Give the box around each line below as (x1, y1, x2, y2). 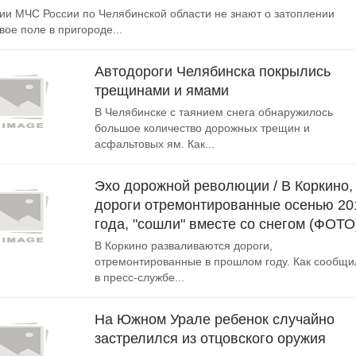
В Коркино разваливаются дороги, (95, 239, 273, 252)
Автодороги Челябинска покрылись (95, 64, 331, 79)
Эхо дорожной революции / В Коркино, (95, 178, 353, 194)
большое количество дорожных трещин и (95, 122, 310, 134)
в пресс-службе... (95, 271, 184, 284)
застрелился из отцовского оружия (95, 331, 326, 346)
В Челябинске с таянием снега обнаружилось (95, 106, 333, 118)
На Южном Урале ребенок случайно (95, 311, 335, 327)
